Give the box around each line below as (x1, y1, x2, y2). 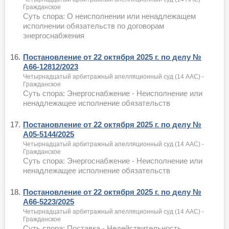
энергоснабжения (23, 31, 84, 40)
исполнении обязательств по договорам (23, 21, 164, 30)
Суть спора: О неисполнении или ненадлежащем (23, 11, 196, 20)
